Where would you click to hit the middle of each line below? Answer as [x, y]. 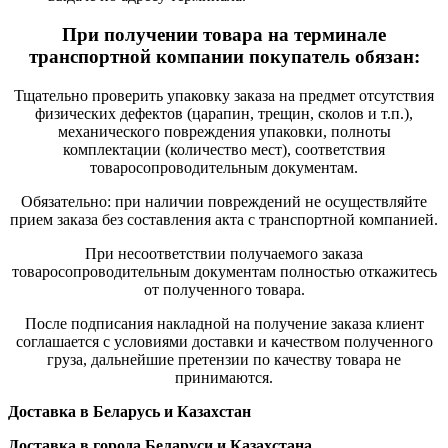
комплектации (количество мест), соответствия [224, 149]
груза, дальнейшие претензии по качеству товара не [224, 359]
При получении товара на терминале [224, 34]
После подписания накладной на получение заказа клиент [224, 323]
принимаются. [224, 377]
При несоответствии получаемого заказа [224, 253]
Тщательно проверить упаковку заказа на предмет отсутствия [224, 95]
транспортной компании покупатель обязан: [224, 56]
